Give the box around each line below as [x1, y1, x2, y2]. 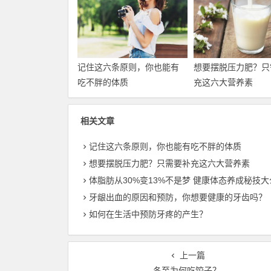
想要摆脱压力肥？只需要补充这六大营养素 [89, 158, 250, 169]
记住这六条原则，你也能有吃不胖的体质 [89, 142, 241, 152]
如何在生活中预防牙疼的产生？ [89, 209, 207, 220]
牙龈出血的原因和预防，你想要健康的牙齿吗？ [89, 192, 267, 203]
